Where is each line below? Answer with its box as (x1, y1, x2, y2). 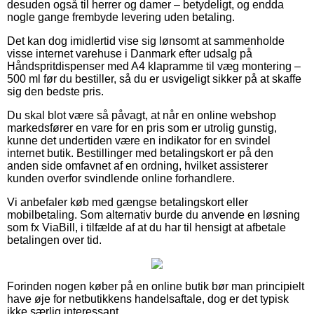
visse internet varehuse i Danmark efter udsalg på (7, 47, 252, 60)
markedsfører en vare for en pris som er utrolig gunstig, (7, 121, 277, 134)
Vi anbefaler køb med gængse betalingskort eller (7, 196, 248, 208)
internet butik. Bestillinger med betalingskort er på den (7, 146, 273, 159)
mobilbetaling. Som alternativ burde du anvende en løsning (7, 208, 300, 221)
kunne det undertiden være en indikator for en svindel (7, 134, 271, 146)
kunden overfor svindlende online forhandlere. (7, 172, 235, 184)
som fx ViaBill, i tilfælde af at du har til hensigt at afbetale (7, 221, 286, 233)
